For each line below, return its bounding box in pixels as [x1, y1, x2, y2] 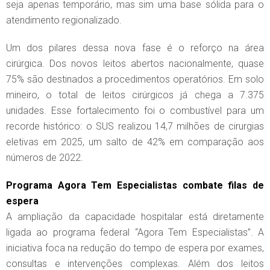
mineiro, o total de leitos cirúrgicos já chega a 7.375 [6, 89, 264, 101]
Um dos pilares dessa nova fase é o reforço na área [6, 42, 264, 54]
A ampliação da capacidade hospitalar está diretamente [6, 211, 264, 223]
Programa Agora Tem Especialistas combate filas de [6, 180, 264, 192]
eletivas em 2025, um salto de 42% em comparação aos [6, 136, 264, 148]
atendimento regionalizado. [6, 14, 122, 27]
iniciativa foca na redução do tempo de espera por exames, [6, 242, 264, 254]
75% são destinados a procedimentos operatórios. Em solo [6, 74, 264, 86]
